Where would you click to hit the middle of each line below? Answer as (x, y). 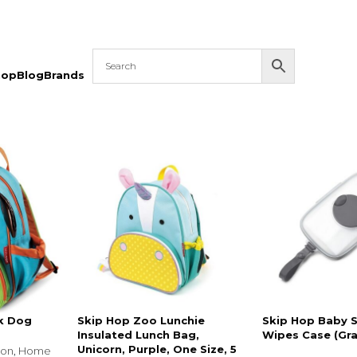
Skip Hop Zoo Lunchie (141, 321)
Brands (64, 75)
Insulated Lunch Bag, (139, 335)
